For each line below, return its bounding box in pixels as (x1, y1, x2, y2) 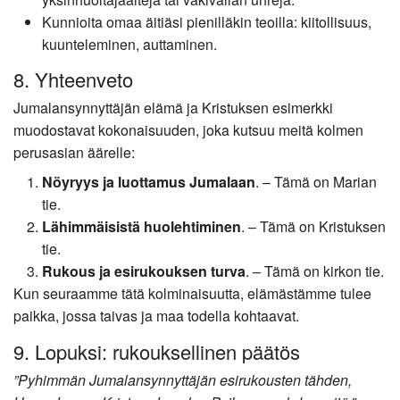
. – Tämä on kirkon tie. (246, 261, 384, 282)
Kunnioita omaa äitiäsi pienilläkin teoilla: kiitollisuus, (42, 11, 371, 32)
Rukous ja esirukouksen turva (42, 261, 246, 282)
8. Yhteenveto (13, 65, 133, 94)
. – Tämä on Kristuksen (241, 216, 386, 237)
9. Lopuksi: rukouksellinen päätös (13, 337, 300, 365)
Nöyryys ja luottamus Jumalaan (42, 171, 255, 193)
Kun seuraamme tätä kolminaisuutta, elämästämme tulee (13, 283, 371, 304)
